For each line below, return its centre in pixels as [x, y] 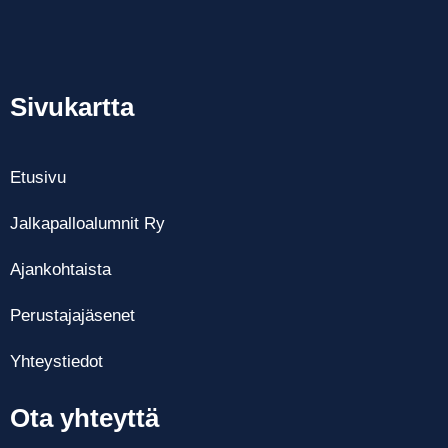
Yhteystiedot [56, 361]
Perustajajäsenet [72, 315]
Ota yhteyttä [84, 418]
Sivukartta [72, 107]
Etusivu [38, 177]
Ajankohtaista [60, 269]
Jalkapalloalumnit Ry [87, 223]
